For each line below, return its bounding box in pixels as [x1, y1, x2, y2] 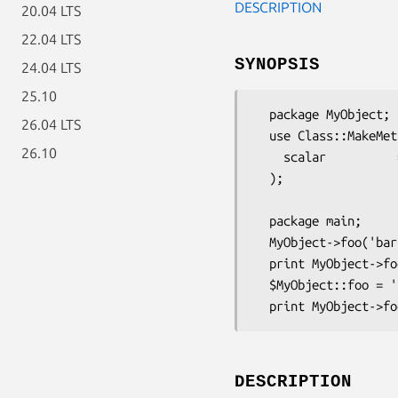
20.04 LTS [21, 3, 81, 19]
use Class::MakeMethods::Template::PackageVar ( [255, 127, 269, 143]
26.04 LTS [21, 116, 81, 132]
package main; [255, 212, 269, 228]
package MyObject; [255, 106, 269, 122]
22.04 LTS [21, 31, 81, 47]
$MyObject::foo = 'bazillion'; [255, 276, 269, 292]
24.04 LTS [21, 60, 81, 76]
